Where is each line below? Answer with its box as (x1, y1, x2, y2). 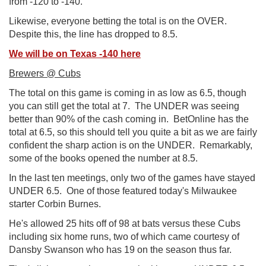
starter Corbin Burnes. (9, 198, 101, 209)
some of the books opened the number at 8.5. (9, 153, 198, 163)
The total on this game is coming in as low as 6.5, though (9, 87, 246, 98)
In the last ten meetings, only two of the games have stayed (9, 172, 255, 183)
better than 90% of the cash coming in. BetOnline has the (9, 113, 249, 124)
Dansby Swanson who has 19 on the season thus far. (9, 244, 232, 255)
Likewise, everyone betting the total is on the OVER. (9, 15, 229, 26)
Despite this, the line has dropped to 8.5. (9, 28, 178, 39)
